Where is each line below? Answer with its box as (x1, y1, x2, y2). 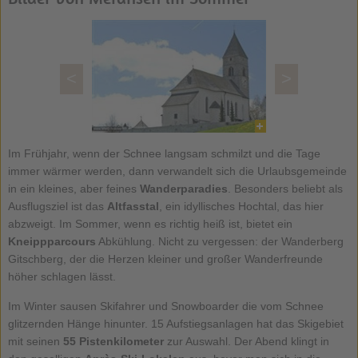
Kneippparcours (7, 235, 96, 249)
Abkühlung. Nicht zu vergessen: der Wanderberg (95, 235, 344, 249)
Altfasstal (106, 200, 159, 213)
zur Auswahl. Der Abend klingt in (163, 335, 329, 348)
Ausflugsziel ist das (7, 200, 107, 213)
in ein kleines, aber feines (7, 182, 140, 196)
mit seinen (7, 335, 63, 348)
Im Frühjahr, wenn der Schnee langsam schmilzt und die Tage (7, 147, 320, 161)
